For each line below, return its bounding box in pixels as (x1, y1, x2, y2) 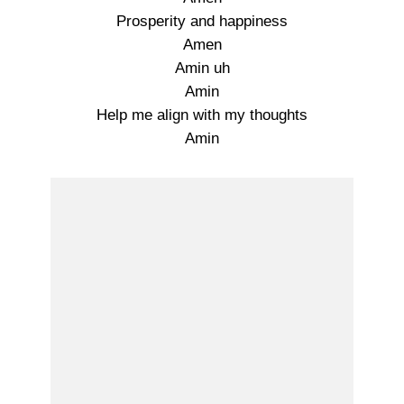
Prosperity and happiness (116, 13, 288, 30)
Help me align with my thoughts (96, 106, 308, 124)
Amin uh (174, 60, 230, 77)
